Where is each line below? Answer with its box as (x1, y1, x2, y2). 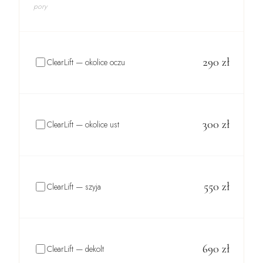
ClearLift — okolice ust (47, 118, 119, 130)
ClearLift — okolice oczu (47, 56, 125, 68)
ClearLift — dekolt (47, 242, 104, 255)
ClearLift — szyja (47, 180, 101, 193)
